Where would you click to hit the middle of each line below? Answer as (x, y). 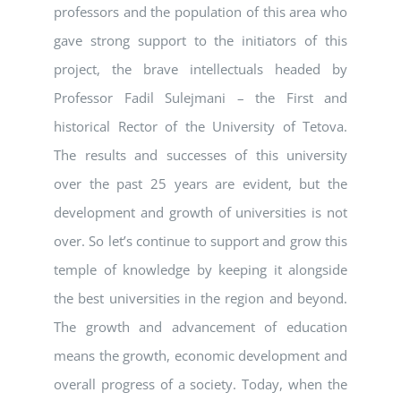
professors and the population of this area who (200, 12)
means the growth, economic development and (200, 356)
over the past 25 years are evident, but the (200, 184)
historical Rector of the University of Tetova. (200, 127)
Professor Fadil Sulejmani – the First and (200, 98)
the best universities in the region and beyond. (200, 299)
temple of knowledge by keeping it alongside (200, 270)
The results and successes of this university (200, 155)
